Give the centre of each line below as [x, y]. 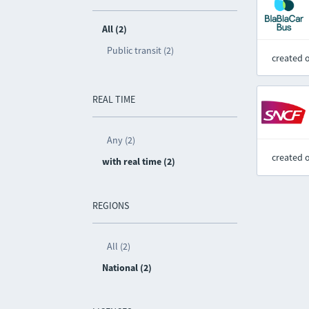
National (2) [127, 268]
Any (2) [121, 140]
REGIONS [111, 206]
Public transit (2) [141, 50]
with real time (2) [139, 161]
